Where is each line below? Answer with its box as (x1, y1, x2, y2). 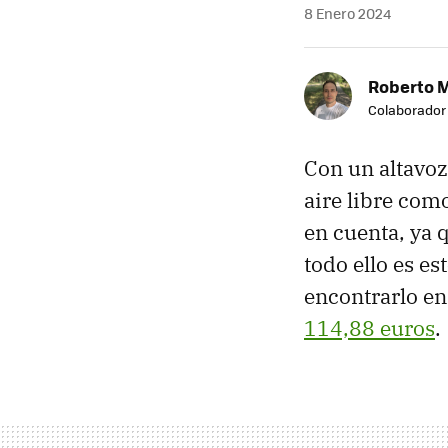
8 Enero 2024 (304, 2, 391, 23)
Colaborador (368, 99, 446, 119)
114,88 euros (304, 313, 435, 342)
